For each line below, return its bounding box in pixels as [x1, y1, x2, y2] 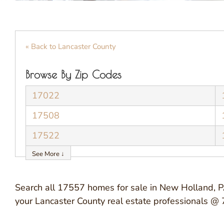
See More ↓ [32, 149, 64, 158]
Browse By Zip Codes [25, 67, 121, 81]
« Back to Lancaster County [25, 41, 116, 51]
